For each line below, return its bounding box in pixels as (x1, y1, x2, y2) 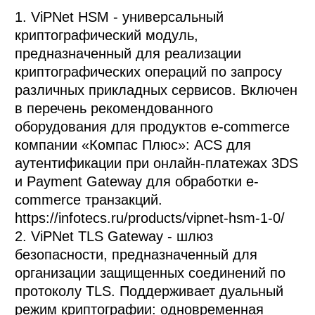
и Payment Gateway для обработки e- (15, 173, 259, 189)
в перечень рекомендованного (15, 100, 214, 116)
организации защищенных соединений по (15, 264, 286, 281)
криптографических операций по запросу (15, 63, 283, 79)
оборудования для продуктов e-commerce (15, 118, 290, 134)
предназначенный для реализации (15, 45, 242, 61)
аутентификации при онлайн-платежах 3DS (15, 155, 299, 171)
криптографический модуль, (15, 27, 199, 43)
